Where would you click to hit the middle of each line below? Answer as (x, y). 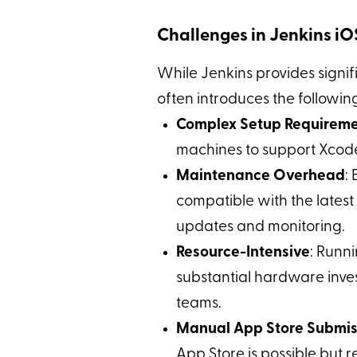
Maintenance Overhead (260, 176)
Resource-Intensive (243, 253)
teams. (198, 304)
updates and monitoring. (260, 227)
